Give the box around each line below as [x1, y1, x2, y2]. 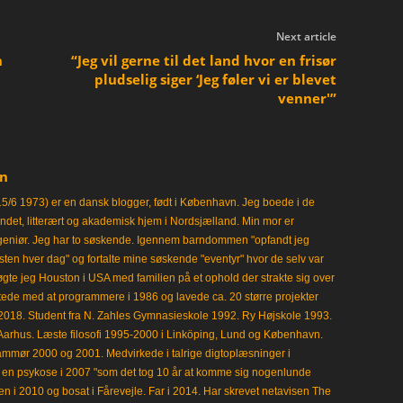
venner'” [277, 89, 336, 107]
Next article [275, 29, 336, 44]
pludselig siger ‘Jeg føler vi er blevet [94, 70, 336, 88]
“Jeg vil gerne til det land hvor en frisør [70, 51, 336, 69]
